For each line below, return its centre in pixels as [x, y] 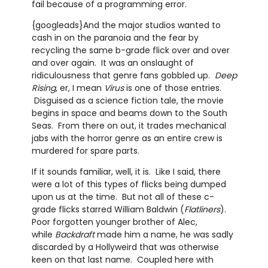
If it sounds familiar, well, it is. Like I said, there [126, 172]
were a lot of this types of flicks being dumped [129, 185]
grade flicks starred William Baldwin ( [108, 210]
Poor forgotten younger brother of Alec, [114, 222]
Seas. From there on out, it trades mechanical [129, 126]
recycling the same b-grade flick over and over [130, 51]
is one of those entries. [172, 88]
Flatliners [202, 210]
